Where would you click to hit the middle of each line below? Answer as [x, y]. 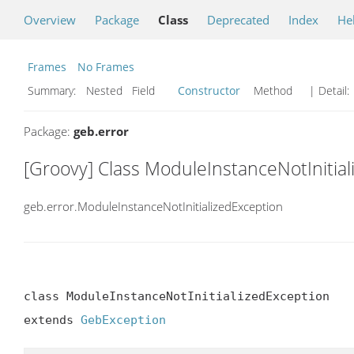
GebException [123, 320]
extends [52, 320]
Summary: [53, 90]
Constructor [209, 90]
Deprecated [238, 20]
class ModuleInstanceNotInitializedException [177, 296]
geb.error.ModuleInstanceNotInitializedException [153, 206]
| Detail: [329, 90]
